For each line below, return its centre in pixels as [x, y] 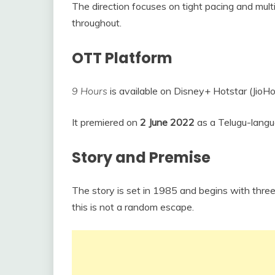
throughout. [97, 23]
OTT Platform [122, 58]
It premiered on [106, 122]
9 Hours [90, 91]
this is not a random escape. [133, 207]
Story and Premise [141, 158]
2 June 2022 [167, 122]
